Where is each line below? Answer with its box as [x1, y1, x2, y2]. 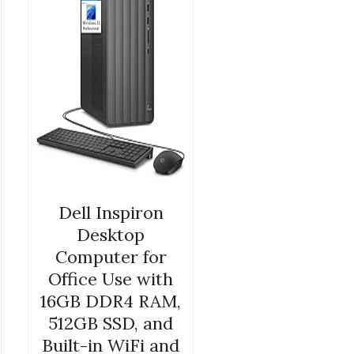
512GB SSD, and [48, 312, 174, 335]
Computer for [55, 246, 167, 269]
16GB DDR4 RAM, [40, 290, 182, 313]
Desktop [77, 224, 145, 247]
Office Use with [48, 268, 174, 291]
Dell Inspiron [58, 201, 164, 224]
